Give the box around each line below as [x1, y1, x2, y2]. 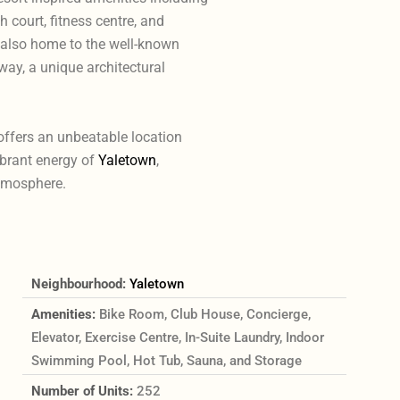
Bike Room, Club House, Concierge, [98, 305, 311, 322]
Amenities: [30, 305, 99, 322]
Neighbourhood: [30, 275, 129, 292]
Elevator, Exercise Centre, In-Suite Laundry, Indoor [30, 329, 324, 346]
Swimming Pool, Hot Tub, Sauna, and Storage [30, 352, 302, 369]
